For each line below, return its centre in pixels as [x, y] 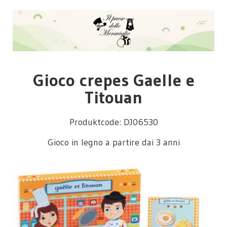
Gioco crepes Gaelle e [113, 80]
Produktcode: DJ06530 [113, 122]
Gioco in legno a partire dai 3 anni [113, 142]
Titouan [113, 98]
